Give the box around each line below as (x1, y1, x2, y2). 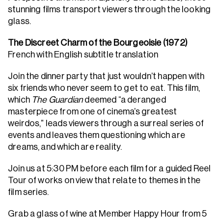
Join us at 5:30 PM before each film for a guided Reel (8, 164, 211, 173)
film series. (8, 187, 49, 197)
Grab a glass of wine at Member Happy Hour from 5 (8, 209, 207, 219)
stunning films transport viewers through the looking (8, 4, 211, 14)
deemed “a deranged (83, 95, 166, 105)
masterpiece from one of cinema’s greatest (8, 107, 177, 116)
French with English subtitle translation (8, 50, 159, 59)
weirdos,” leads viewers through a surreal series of (8, 118, 204, 128)
